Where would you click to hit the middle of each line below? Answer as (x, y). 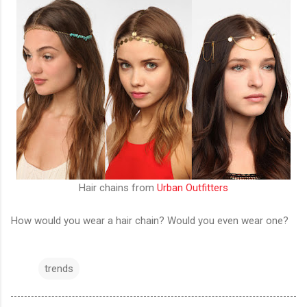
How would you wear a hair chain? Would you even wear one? (150, 220)
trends (59, 268)
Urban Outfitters (193, 187)
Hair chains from (118, 187)
